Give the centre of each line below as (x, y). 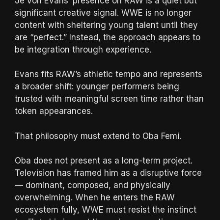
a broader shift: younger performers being (97, 86)
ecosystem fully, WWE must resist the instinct (106, 210)
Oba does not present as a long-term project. (104, 161)
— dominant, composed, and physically (93, 185)
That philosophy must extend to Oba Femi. (98, 136)
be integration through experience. (83, 49)
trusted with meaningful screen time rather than (109, 99)
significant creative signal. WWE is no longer (103, 13)
